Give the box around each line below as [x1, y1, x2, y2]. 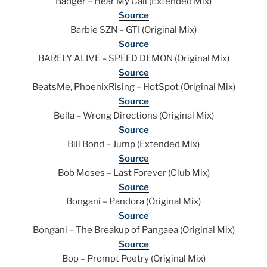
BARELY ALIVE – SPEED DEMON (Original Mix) [38, 53, 229, 64]
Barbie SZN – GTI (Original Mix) [70, 24, 197, 36]
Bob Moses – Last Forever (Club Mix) [57, 167, 210, 179]
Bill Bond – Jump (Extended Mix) [67, 139, 200, 150]
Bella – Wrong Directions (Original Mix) [53, 110, 214, 122]
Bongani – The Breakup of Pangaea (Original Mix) [32, 225, 235, 236]
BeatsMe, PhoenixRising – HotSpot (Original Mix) [32, 82, 235, 93]
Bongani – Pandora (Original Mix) [66, 196, 201, 207]
